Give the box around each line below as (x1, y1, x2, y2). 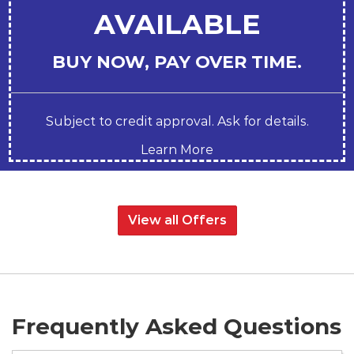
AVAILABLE (93, 6, 261, 41)
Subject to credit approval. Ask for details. (45, 113, 309, 129)
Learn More (141, 141, 213, 157)
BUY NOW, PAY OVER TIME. (52, 51, 302, 73)
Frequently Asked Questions (12, 312, 341, 340)
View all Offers (127, 212, 227, 228)
